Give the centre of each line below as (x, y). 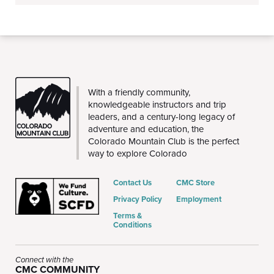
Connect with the (44, 260)
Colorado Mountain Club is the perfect (164, 141)
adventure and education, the (146, 129)
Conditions (132, 225)
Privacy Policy (138, 199)
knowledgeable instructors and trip (157, 105)
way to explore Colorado (138, 154)
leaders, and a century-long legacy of (161, 117)
